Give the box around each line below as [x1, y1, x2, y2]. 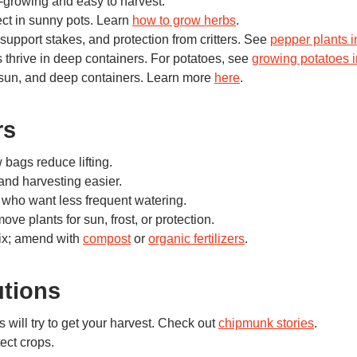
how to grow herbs [132, 13, 236, 27]
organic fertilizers [148, 232, 245, 246]
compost [83, 232, 131, 246]
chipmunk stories [218, 316, 314, 331]
